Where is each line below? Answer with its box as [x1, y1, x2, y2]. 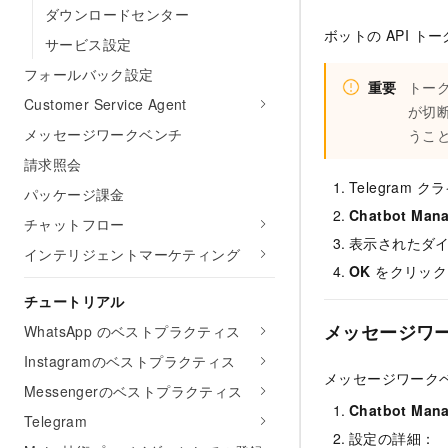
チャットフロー [24, 214, 125, 234]
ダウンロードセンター [45, 4, 189, 24]
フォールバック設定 [24, 64, 154, 84]
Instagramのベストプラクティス [24, 351, 236, 371]
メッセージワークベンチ [24, 124, 183, 144]
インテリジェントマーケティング [24, 244, 240, 264]
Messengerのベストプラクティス [24, 381, 243, 401]
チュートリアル [24, 291, 125, 311]
